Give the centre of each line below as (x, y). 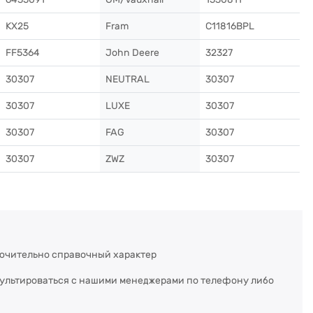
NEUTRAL (128, 79)
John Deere (132, 53)
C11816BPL (230, 26)
